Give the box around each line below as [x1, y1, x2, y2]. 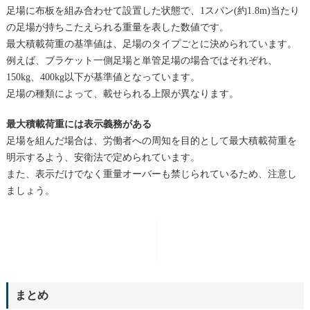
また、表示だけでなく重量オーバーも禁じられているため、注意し [6, 168, 297, 179]
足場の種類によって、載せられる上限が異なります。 [6, 88, 239, 99]
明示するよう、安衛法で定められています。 [6, 152, 200, 163]
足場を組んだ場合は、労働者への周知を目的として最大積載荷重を [6, 135, 297, 146]
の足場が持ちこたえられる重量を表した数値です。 [6, 21, 229, 33]
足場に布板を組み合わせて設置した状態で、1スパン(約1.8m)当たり [6, 5, 300, 16]
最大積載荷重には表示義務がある [6, 118, 152, 129]
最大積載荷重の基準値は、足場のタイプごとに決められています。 [6, 38, 297, 49]
